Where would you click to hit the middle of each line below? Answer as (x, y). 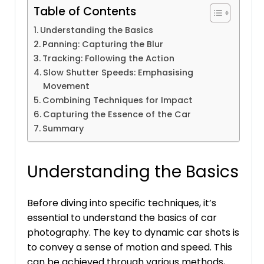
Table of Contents (85, 11)
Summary (63, 128)
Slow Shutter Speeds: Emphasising (118, 72)
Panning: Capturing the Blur (103, 44)
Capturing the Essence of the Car (117, 114)
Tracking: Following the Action (108, 58)
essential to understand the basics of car (122, 217)
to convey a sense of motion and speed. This (130, 247)
